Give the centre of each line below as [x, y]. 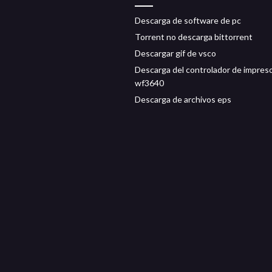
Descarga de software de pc [188, 20]
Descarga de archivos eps [183, 99]
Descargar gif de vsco [175, 53]
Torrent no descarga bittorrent [194, 37]
